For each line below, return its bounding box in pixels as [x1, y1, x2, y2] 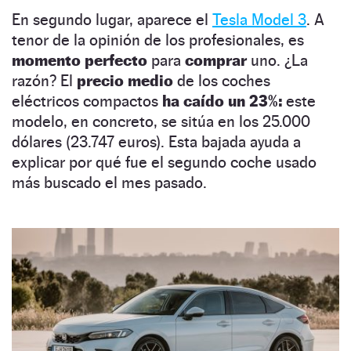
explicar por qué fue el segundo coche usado [12, 152, 317, 172]
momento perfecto [12, 50, 147, 70]
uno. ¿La [251, 50, 308, 70]
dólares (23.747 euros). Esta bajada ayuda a [12, 132, 301, 151]
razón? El [12, 71, 77, 90]
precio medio [77, 71, 173, 90]
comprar [185, 50, 251, 70]
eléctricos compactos [12, 91, 162, 110]
